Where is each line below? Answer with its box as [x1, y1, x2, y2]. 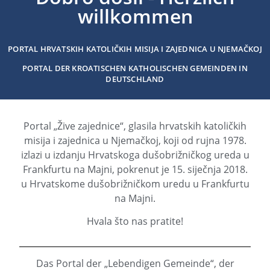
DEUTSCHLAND [105, 74, 165, 85]
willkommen [77, 3, 193, 29]
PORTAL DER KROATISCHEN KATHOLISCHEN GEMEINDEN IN [22, 63, 248, 74]
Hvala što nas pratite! [87, 215, 183, 228]
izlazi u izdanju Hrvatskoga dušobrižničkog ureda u [20, 148, 250, 162]
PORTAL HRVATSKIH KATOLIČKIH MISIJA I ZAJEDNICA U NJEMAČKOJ [8, 43, 262, 54]
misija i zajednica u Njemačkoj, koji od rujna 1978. [24, 133, 246, 147]
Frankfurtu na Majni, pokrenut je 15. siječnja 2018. [22, 162, 248, 176]
